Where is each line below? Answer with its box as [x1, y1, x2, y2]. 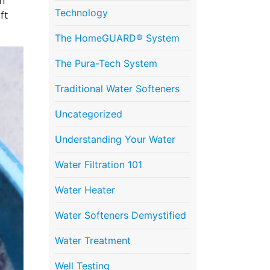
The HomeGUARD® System [55, 31, 180, 44]
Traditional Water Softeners [55, 82, 180, 95]
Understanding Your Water [55, 133, 175, 145]
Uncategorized [55, 107, 122, 120]
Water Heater [55, 183, 115, 196]
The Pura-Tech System [55, 57, 157, 69]
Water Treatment [55, 234, 131, 246]
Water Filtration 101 [55, 158, 142, 171]
